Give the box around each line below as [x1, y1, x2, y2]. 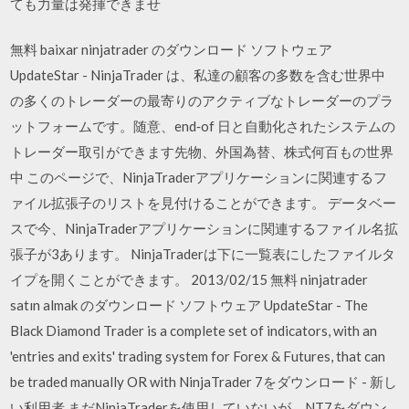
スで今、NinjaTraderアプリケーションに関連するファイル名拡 [10, 220, 399, 236]
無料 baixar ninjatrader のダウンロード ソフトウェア [10, 41, 333, 58]
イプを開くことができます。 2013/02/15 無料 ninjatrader [10, 271, 369, 288]
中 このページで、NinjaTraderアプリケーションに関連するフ [10, 169, 388, 185]
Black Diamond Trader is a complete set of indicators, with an [10, 322, 378, 339]
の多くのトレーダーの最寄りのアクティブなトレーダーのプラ [10, 92, 394, 109]
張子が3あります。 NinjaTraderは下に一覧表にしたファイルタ [10, 246, 396, 262]
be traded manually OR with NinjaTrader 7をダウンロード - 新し [10, 373, 398, 390]
